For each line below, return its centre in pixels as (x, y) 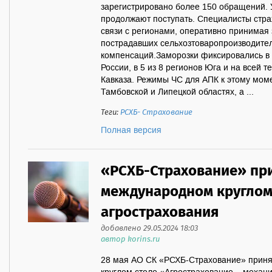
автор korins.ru (130, 240)
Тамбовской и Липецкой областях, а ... (177, 92)
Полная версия (131, 131)
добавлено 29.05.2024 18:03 (149, 229)
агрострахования (160, 213)
